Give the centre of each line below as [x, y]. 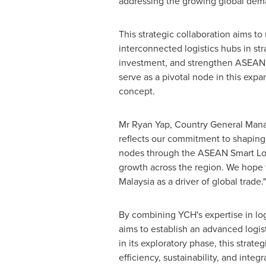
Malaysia [136, 181]
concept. [137, 91]
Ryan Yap [151, 124]
